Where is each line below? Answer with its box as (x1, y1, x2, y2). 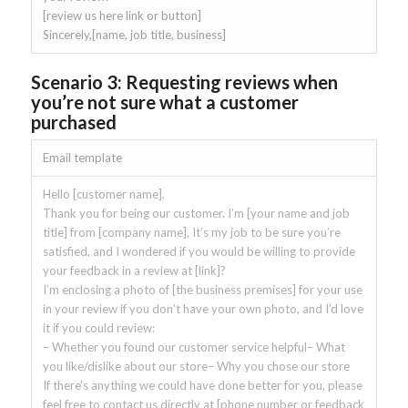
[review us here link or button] (42, 8, 201, 24)
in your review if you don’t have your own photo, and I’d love (42, 301, 363, 317)
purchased (30, 111, 117, 134)
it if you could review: (42, 321, 155, 336)
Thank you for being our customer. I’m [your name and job (42, 206, 350, 221)
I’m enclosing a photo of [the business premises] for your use (42, 282, 362, 298)
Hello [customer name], (42, 187, 165, 202)
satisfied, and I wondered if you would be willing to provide (42, 244, 355, 260)
